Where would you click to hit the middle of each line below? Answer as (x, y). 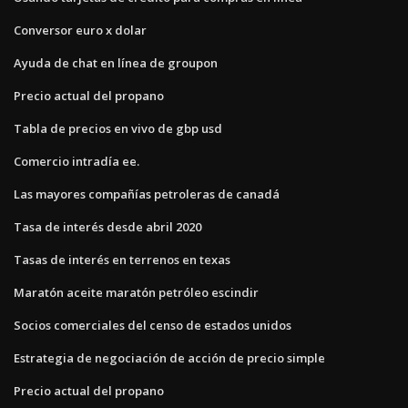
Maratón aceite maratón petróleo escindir (136, 292)
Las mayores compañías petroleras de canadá (147, 194)
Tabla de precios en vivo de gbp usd (118, 128)
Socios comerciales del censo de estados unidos (153, 325)
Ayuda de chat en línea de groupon (116, 62)
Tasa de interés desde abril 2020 (107, 226)
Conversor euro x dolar (80, 30)
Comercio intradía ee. (76, 161)
